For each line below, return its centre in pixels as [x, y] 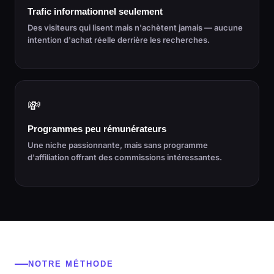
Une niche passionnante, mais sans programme [118, 145]
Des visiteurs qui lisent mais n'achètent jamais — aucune [135, 28]
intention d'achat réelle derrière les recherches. [119, 40]
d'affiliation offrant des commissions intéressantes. [125, 157]
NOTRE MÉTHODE [71, 264]
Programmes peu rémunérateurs [97, 129]
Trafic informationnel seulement [95, 12]
